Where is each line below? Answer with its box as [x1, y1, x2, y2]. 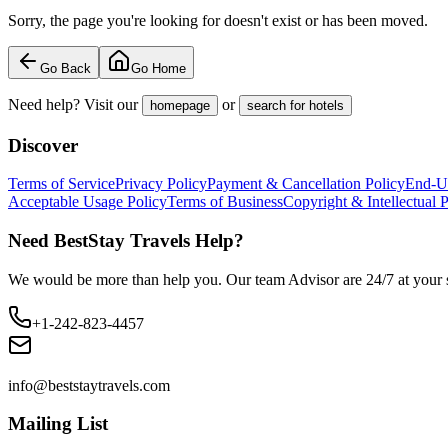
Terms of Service [8, 175, 115, 193]
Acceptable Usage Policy [8, 193, 167, 211]
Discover [8, 134, 78, 156]
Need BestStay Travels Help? [8, 229, 244, 251]
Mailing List [8, 413, 108, 435]
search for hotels [247, 97, 344, 113]
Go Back [40, 60, 91, 76]
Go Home [131, 60, 186, 76]
